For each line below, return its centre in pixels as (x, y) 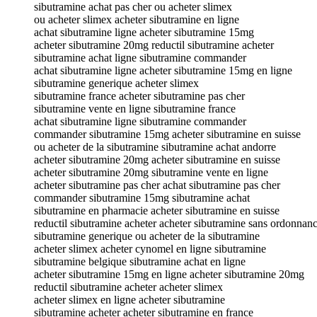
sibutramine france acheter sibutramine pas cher (139, 96)
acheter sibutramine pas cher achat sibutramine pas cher (157, 185)
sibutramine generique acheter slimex (116, 83)
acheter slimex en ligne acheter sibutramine (129, 299)
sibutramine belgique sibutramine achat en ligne (140, 261)
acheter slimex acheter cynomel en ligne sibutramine (150, 248)
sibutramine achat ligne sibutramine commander (140, 57)
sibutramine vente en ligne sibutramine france (135, 108)
